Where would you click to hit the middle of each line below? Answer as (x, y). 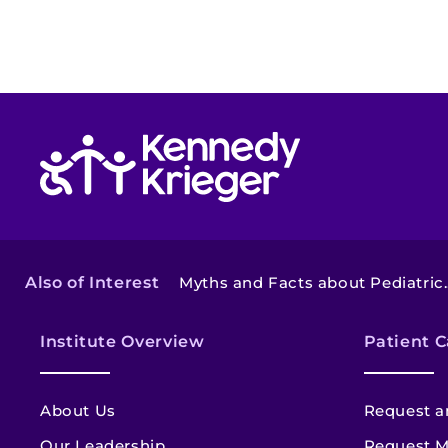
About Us (78, 411)
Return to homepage (344, 130)
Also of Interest (92, 283)
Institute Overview (122, 342)
